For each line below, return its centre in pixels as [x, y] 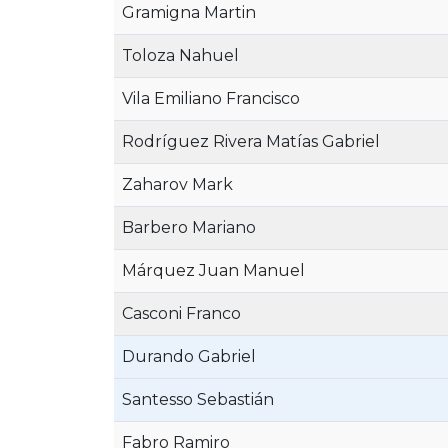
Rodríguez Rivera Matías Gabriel [251, 141]
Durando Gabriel [189, 356]
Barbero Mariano [189, 227]
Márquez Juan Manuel [213, 270]
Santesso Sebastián [198, 399]
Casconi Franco [181, 313]
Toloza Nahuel [180, 55]
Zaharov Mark [177, 184]
